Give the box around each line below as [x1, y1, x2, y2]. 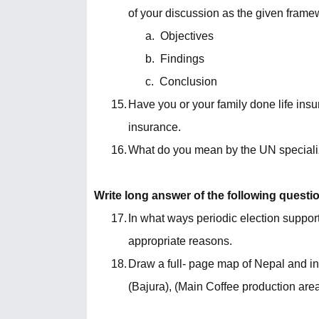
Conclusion [159, 75, 217, 88]
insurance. [128, 121, 181, 133]
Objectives [160, 30, 214, 42]
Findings [160, 53, 204, 65]
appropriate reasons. [128, 235, 232, 247]
